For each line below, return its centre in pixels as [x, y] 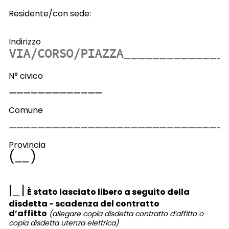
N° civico [26, 76]
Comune [26, 110]
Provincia [27, 145]
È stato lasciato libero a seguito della [108, 192]
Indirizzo [25, 41]
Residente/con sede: [50, 13]
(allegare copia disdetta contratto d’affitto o [126, 214]
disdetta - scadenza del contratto [84, 204]
